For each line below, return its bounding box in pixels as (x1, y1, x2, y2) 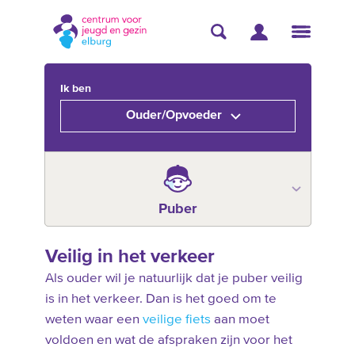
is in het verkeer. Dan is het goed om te (44, 292, 277, 306)
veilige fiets (142, 313, 211, 326)
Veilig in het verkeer (44, 247, 215, 266)
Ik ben (59, 83, 91, 94)
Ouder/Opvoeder (125, 109, 222, 122)
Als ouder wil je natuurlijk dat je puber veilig (44, 272, 303, 285)
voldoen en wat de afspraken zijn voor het (44, 334, 292, 347)
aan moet (210, 313, 269, 326)
